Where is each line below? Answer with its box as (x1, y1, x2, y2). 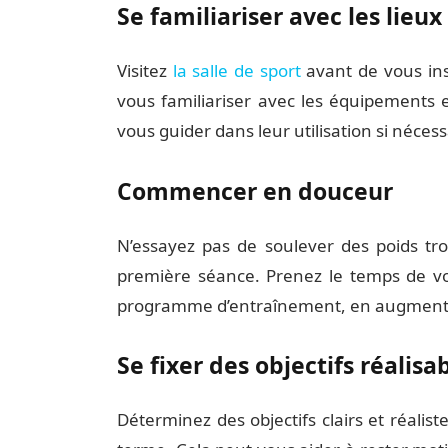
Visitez (116, 58, 173, 82)
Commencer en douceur (116, 174, 393, 207)
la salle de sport (172, 58, 301, 82)
